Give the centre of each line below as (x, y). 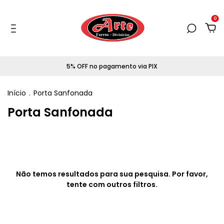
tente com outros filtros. (112, 184)
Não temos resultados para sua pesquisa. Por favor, (112, 174)
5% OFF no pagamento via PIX (112, 66)
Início (17, 93)
